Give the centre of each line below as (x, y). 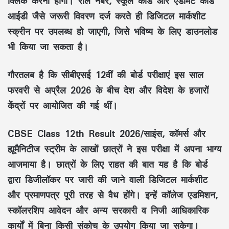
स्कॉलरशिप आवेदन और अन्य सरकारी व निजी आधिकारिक (108, 210)
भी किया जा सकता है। (48, 46)
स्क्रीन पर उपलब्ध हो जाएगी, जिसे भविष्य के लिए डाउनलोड (112, 31)
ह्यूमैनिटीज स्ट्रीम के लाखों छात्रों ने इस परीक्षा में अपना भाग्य (114, 148)
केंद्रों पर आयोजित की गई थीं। (63, 105)
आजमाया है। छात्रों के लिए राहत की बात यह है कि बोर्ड (108, 164)
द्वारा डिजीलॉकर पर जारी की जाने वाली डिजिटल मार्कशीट (108, 179)
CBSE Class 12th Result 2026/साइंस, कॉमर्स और (107, 133)
